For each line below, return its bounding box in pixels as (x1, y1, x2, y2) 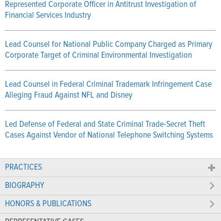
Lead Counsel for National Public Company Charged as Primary (5, 38, 212, 50)
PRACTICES (5, 161, 42, 173)
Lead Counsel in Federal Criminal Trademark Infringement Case (5, 78, 212, 90)
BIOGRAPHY (5, 180, 44, 191)
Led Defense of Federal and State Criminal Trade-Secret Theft (5, 118, 205, 130)
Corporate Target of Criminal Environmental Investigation (5, 49, 192, 61)
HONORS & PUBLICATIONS (5, 198, 91, 210)
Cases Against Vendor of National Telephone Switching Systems (5, 129, 213, 141)
